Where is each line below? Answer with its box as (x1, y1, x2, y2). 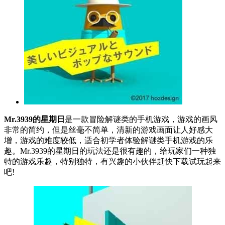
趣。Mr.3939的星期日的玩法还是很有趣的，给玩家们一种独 (4, 147, 216, 156)
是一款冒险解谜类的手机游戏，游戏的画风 (65, 115, 217, 124)
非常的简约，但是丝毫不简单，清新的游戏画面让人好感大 (4, 126, 213, 135)
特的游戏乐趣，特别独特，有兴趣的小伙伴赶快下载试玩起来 (4, 157, 221, 166)
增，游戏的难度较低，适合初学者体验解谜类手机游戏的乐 (4, 136, 213, 145)
